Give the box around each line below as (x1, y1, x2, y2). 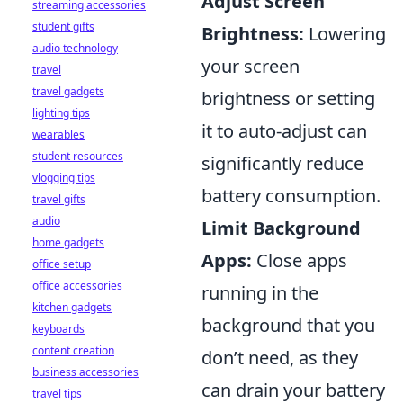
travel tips (32, 386, 82, 401)
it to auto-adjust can (201, 118, 367, 143)
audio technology (32, 40, 118, 56)
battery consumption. (201, 183, 381, 208)
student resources (32, 148, 123, 164)
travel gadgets (32, 84, 104, 99)
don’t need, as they (201, 345, 358, 370)
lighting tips (32, 105, 90, 121)
